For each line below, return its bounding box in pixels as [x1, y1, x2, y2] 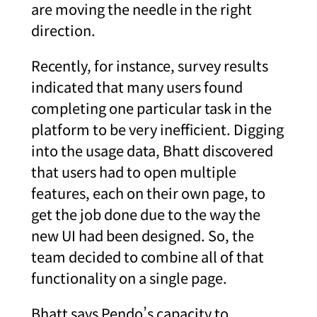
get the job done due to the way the [31, 203, 260, 224]
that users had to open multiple [31, 161, 236, 182]
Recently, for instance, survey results [31, 54, 268, 76]
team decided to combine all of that [31, 246, 264, 267]
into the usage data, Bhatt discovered [31, 139, 273, 161]
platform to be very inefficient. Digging [31, 118, 284, 139]
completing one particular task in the [31, 97, 272, 118]
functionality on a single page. [31, 267, 227, 288]
